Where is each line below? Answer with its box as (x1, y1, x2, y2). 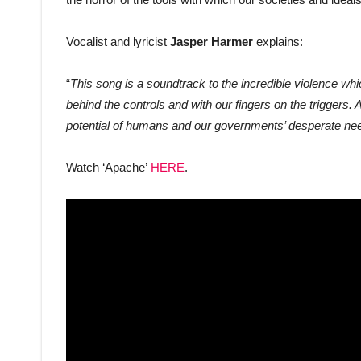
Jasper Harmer (170, 35, 256, 49)
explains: (256, 35, 303, 49)
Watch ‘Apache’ (66, 160, 151, 175)
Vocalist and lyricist (66, 35, 170, 49)
